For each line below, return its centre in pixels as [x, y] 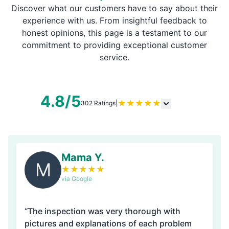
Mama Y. [83, 157]
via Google [77, 179]
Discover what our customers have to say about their [114, 8]
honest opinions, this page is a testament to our [114, 33]
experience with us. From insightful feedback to [114, 20]
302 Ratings [98, 103]
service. [114, 57]
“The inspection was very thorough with [102, 211]
